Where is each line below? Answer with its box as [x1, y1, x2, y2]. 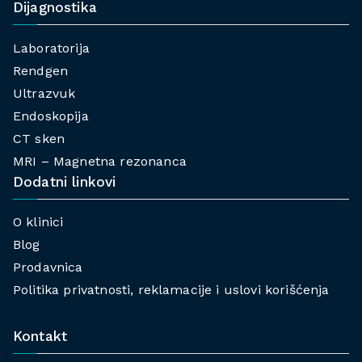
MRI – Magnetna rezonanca [13, 153, 187, 169]
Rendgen [13, 62, 69, 78]
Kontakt [13, 327, 68, 344]
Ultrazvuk [13, 85, 76, 101]
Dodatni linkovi [13, 173, 116, 190]
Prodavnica [13, 259, 83, 275]
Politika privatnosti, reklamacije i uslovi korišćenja [13, 281, 330, 297]
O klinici [13, 213, 64, 229]
